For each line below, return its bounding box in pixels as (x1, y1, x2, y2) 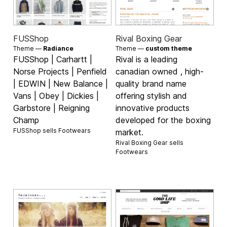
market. (116, 127, 143, 137)
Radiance (43, 44, 74, 52)
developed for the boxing (116, 115, 211, 125)
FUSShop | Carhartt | (13, 54, 93, 64)
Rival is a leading (116, 54, 177, 64)
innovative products (116, 102, 190, 113)
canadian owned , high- (116, 66, 204, 77)
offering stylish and (116, 90, 187, 101)
